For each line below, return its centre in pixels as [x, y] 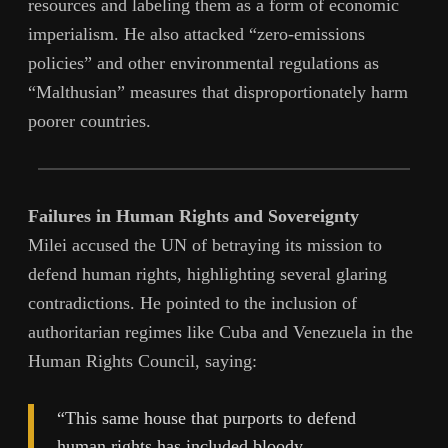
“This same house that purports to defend [207, 417]
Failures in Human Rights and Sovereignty [193, 216]
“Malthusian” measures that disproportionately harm [218, 92]
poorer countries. [89, 121]
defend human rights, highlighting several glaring [207, 274]
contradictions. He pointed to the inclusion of [192, 303]
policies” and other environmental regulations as [203, 63]
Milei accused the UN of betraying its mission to [205, 245]
